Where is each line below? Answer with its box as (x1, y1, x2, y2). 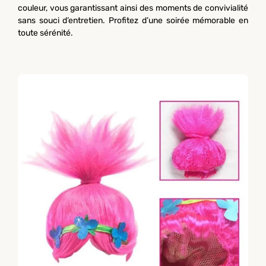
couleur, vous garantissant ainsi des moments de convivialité (18, 2, 248, 13)
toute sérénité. (18, 27, 73, 38)
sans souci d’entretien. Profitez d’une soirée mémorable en (18, 15, 248, 26)
